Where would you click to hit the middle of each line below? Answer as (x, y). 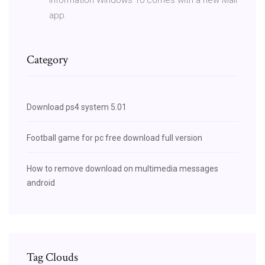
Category (47, 59)
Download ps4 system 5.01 (77, 107)
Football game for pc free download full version (114, 138)
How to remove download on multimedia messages (122, 168)
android (41, 182)
